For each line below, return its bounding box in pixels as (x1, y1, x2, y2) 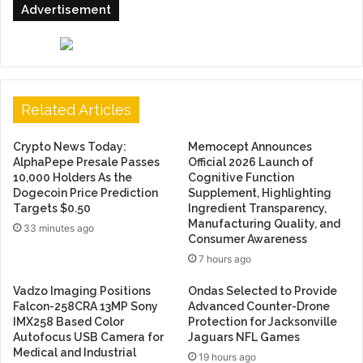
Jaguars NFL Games (188, 331, 300, 344)
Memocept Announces (188, 140, 312, 154)
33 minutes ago (23, 222, 94, 235)
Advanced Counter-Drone (188, 300, 330, 314)
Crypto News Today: (13, 140, 126, 154)
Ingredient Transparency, (188, 202, 327, 216)
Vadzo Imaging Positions (13, 284, 151, 298)
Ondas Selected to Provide (188, 284, 337, 298)
